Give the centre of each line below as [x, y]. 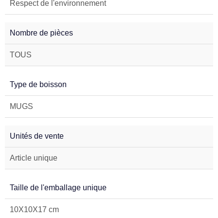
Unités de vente [37, 136]
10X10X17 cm [34, 209]
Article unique [34, 158]
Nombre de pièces [41, 33]
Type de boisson [38, 84]
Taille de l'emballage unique [58, 188]
